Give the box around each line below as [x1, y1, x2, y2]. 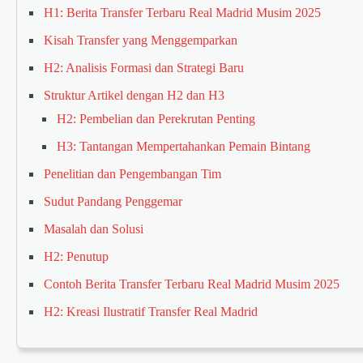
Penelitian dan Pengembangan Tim [44, 167, 221, 181]
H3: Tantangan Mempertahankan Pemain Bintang [57, 139, 310, 154]
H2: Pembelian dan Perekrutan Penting [57, 112, 255, 126]
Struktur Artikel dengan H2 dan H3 [44, 88, 224, 103]
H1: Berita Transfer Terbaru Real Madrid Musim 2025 [44, 6, 321, 20]
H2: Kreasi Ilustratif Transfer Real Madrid [44, 305, 258, 319]
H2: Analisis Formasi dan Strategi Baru [44, 61, 244, 75]
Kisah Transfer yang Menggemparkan [44, 33, 237, 48]
